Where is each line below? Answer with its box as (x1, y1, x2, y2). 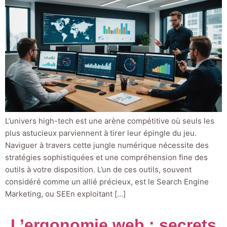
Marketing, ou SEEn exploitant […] (5, 188, 126, 199)
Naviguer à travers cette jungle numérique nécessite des (5, 140, 209, 150)
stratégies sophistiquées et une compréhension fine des (5, 152, 208, 162)
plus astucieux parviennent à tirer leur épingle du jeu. (5, 128, 197, 138)
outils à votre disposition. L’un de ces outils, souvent (5, 164, 192, 174)
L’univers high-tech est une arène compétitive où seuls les (5, 116, 214, 126)
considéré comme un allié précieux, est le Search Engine (5, 176, 209, 186)
